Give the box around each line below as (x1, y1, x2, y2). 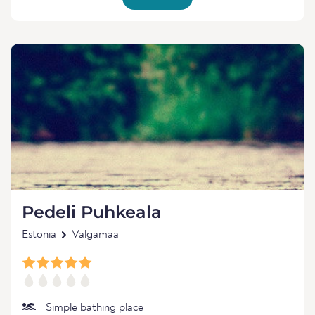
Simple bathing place (46, 302, 143, 314)
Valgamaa (72, 229, 119, 240)
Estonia (22, 229, 56, 240)
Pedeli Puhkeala (22, 202, 162, 222)
